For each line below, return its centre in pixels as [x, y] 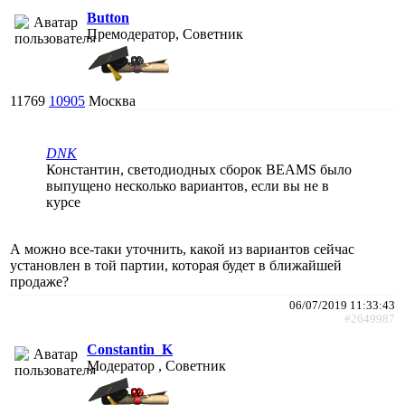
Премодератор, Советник [165, 33]
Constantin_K [130, 349]
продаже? [39, 281]
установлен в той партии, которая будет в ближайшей [176, 265]
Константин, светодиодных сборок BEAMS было [199, 169]
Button [108, 17]
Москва [112, 100]
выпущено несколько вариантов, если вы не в [188, 185]
